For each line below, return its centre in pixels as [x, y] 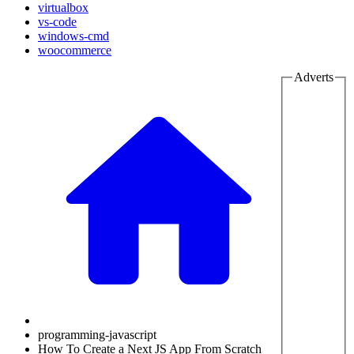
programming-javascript [97, 335]
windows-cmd [73, 36]
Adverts [314, 77]
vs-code [57, 22]
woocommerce [75, 50]
